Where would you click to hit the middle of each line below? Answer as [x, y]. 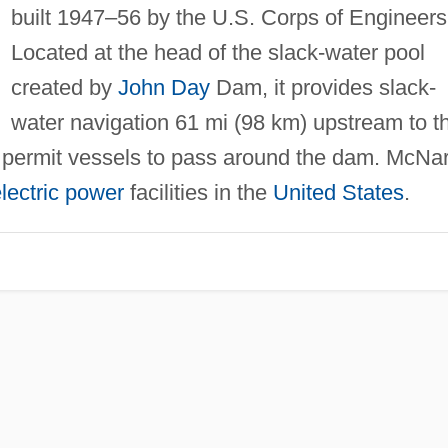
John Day [163, 87]
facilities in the [198, 192]
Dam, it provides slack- [322, 87]
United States [338, 192]
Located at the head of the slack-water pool [217, 52]
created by [64, 87]
